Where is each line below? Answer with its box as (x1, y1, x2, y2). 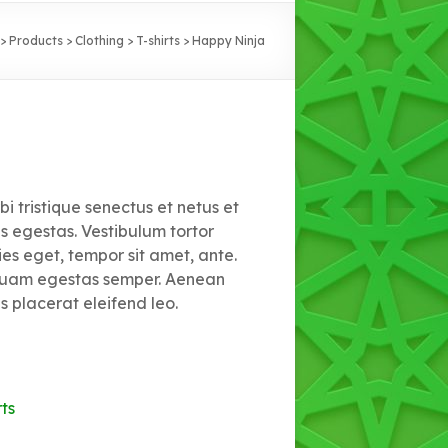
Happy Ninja (192, 32, 265, 48)
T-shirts (136, 32, 180, 48)
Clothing (75, 32, 124, 48)
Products (9, 32, 63, 48)
